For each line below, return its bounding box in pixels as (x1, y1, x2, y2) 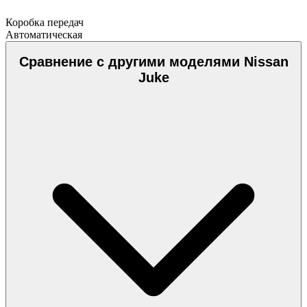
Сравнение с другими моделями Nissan (19, 54, 288, 70)
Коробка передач (5, 16, 84, 28)
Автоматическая (5, 28, 82, 40)
